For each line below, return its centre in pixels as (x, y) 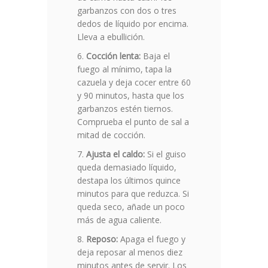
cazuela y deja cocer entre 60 (134, 83)
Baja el (155, 56)
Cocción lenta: (113, 56)
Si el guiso (165, 154)
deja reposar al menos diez (130, 252)
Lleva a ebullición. (111, 37)
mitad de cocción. (111, 135)
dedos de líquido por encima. (133, 24)
